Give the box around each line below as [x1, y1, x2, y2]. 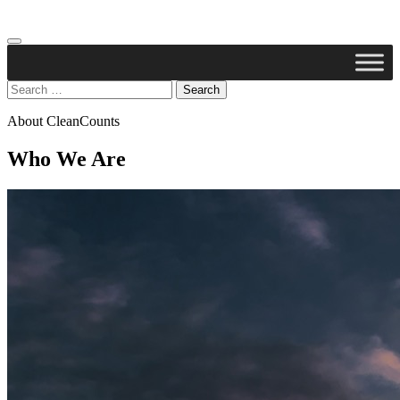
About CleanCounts [7, 113, 120, 129]
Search [6, 79, 45, 95]
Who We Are [7, 146, 126, 171]
